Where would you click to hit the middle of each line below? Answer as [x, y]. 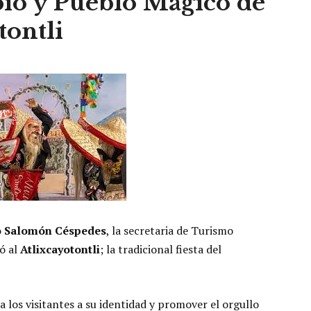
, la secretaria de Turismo [170, 230]
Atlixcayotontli [60, 249]
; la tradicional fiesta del [161, 249]
